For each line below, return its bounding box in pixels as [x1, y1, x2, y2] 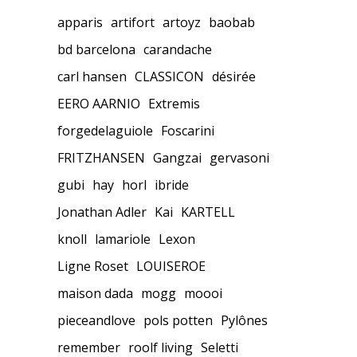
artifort [111, 13, 155, 31]
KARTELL [181, 202, 235, 221]
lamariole [95, 229, 151, 248]
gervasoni [210, 148, 269, 167]
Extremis [148, 94, 200, 112]
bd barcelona [57, 40, 135, 58]
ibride [155, 175, 189, 194]
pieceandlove [57, 311, 135, 329]
